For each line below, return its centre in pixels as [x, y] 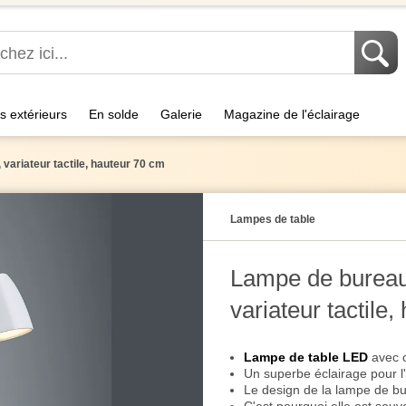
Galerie [181, 114]
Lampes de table [273, 219]
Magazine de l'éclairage [292, 114]
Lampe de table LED [306, 357]
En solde [114, 114]
